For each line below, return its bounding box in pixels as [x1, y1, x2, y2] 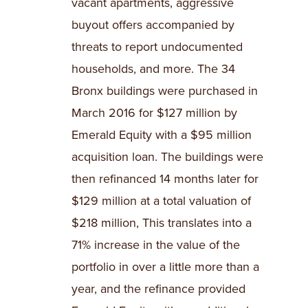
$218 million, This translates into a [71, 215, 252, 231]
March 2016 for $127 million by [71, 105, 237, 121]
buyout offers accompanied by [71, 17, 234, 33]
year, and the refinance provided [71, 281, 245, 297]
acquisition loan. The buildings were [71, 149, 263, 165]
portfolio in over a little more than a [71, 259, 259, 275]
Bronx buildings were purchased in [71, 83, 258, 99]
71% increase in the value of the [71, 237, 240, 253]
